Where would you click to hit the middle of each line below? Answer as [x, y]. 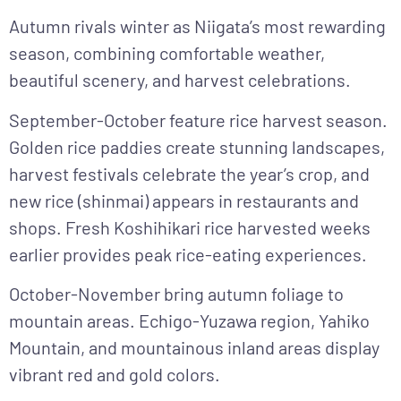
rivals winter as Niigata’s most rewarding [228, 26]
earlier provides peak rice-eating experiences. [188, 254]
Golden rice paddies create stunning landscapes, [197, 146]
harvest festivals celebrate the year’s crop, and [189, 173]
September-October [87, 119]
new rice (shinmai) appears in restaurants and [184, 200]
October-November [85, 293]
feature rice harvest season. [277, 119]
